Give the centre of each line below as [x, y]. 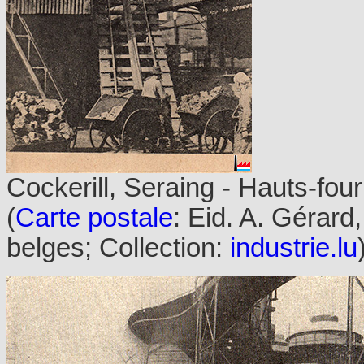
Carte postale [94, 218]
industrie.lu [294, 248]
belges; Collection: [118, 248]
